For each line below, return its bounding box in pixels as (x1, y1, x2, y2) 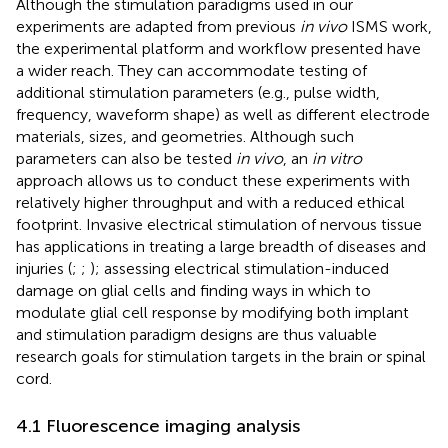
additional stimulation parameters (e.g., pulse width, (16, 83, 380, 103)
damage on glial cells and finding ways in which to (16, 281, 371, 301)
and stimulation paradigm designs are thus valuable (16, 325, 377, 345)
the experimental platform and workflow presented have (16, 39, 421, 59)
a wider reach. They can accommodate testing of (16, 61, 367, 81)
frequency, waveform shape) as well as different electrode (16, 105, 430, 125)
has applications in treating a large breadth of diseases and (16, 237, 426, 257)
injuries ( (16, 259, 72, 279)
